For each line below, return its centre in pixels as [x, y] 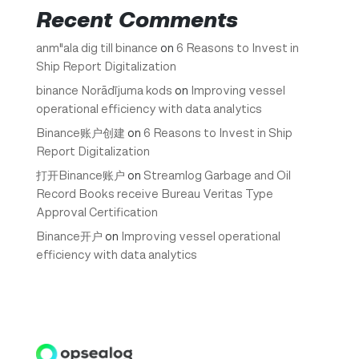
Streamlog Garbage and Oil [217, 175]
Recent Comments [137, 19]
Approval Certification [97, 212]
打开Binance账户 [80, 175]
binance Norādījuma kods [104, 90]
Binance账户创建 [80, 132]
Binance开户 [69, 236]
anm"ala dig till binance [97, 47]
